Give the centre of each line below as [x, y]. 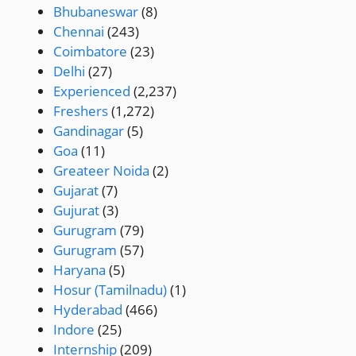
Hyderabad [88, 309]
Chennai [79, 31]
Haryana [79, 269]
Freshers [81, 110]
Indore [74, 329]
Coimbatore [90, 51]
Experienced [92, 91]
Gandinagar [89, 130]
